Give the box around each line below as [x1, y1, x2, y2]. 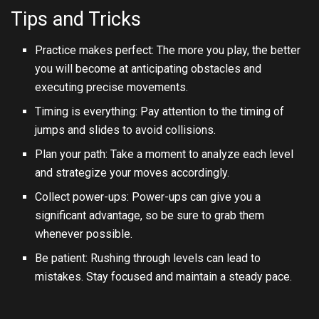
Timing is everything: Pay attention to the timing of [35, 105, 285, 119]
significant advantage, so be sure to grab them [35, 209, 265, 223]
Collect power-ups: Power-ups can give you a [35, 190, 261, 204]
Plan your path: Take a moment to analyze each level [35, 147, 294, 162]
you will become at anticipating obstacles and [35, 62, 262, 76]
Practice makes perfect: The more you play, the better [35, 43, 301, 58]
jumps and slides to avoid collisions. [35, 123, 216, 137]
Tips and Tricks [11, 7, 141, 31]
